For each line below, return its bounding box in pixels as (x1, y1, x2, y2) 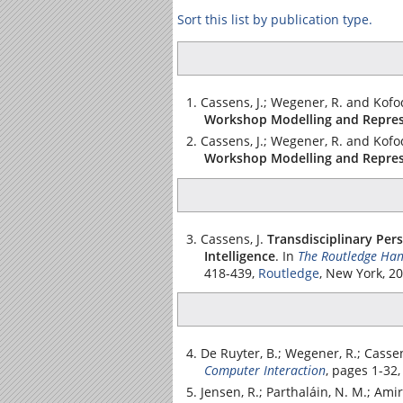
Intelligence (204, 246, 275, 264)
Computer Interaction (204, 362, 326, 379)
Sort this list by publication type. (177, 11, 372, 28)
